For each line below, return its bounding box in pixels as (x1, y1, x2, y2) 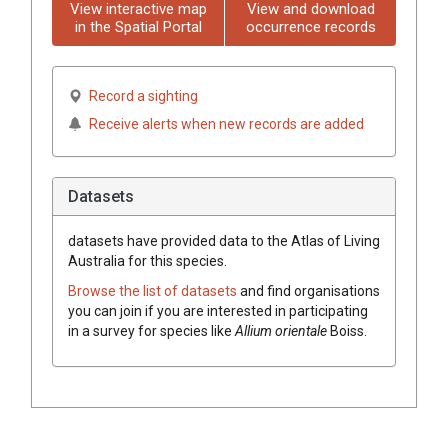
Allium (235, 322, 272, 339)
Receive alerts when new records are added (89, 115, 364, 132)
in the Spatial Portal (74, 17, 202, 36)
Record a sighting (89, 87, 198, 104)
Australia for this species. (68, 252, 227, 269)
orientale (275, 322, 327, 339)
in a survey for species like (68, 322, 235, 339)
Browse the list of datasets (68, 282, 240, 299)
